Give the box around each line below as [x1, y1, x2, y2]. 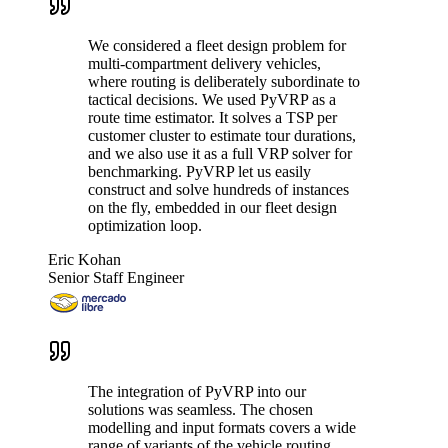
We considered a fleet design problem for [88, 37, 346, 55]
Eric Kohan [48, 251, 121, 269]
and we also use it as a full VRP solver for [88, 145, 352, 163]
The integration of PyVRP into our [88, 383, 306, 401]
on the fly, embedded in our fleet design [88, 199, 337, 217]
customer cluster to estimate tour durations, [88, 127, 356, 145]
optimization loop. [88, 217, 202, 235]
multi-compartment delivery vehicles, [88, 55, 321, 73]
